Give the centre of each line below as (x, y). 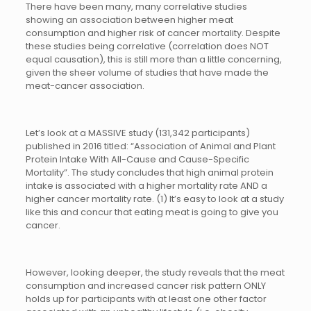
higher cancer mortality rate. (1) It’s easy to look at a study (154, 199)
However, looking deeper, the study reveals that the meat (155, 273)
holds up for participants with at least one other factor (146, 299)
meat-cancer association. (85, 86)
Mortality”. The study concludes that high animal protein (149, 173)
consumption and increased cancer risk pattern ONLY (145, 286)
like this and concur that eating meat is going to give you (152, 212)
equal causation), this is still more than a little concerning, (153, 60)
